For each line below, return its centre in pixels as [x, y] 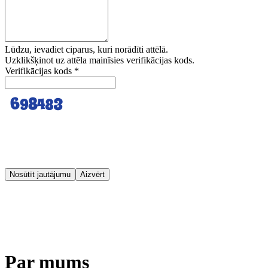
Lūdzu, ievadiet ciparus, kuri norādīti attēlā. [86, 49]
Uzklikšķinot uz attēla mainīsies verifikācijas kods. [100, 60]
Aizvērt [92, 174]
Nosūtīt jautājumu [40, 174]
